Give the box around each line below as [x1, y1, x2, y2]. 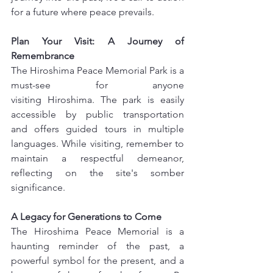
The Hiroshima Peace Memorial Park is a [11, 65, 184, 76]
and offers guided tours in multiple [11, 123, 184, 135]
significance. [11, 182, 65, 193]
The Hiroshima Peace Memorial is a [11, 225, 184, 237]
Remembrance [11, 50, 74, 62]
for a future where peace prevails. [11, 6, 154, 18]
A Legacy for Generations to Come [11, 211, 161, 222]
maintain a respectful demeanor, [11, 152, 184, 164]
